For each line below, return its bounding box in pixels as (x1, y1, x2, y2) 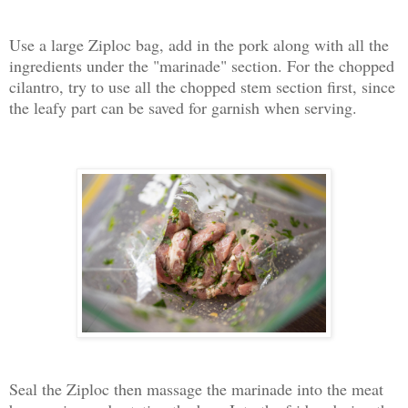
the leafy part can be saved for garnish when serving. (9, 97, 357, 119)
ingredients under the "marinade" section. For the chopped (9, 55, 394, 77)
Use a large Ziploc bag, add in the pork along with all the (9, 34, 389, 56)
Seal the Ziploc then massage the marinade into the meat (9, 377, 383, 400)
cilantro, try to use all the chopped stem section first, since (9, 76, 395, 98)
